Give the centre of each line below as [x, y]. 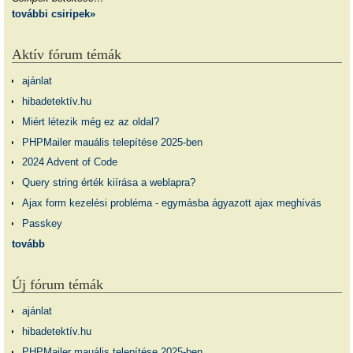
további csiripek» [54, 13]
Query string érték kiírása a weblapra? [108, 183]
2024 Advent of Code [69, 162]
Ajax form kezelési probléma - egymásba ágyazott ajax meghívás [171, 203]
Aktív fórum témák [67, 55]
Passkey [42, 223]
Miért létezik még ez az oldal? [90, 121]
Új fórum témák [58, 284]
